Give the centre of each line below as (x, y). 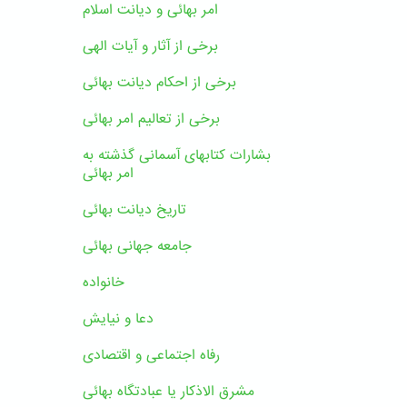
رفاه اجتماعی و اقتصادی (151, 355)
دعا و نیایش (118, 318)
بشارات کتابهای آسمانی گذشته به (177, 155)
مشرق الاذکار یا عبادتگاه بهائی (169, 391)
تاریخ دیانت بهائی (134, 209)
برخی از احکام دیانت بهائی (159, 82)
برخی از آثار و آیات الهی (150, 46)
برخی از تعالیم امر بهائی (151, 119)
